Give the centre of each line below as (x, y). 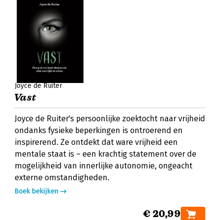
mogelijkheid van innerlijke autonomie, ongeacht (104, 166)
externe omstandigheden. (62, 178)
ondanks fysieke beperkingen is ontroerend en (99, 130)
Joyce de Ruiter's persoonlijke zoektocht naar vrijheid (110, 119)
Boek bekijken (37, 191)
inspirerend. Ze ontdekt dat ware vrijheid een (96, 142)
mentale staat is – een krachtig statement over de (106, 154)
